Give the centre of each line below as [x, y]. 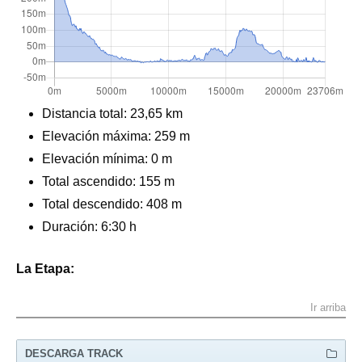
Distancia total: [84, 113]
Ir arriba [328, 308]
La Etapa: [45, 268]
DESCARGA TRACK [74, 353]
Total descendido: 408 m [112, 204]
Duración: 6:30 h [89, 226]
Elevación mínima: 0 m [107, 158]
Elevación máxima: [97, 136]
